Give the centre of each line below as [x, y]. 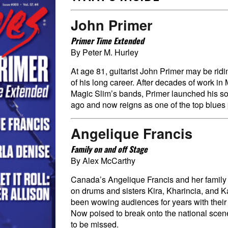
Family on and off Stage [109, 149]
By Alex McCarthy [103, 161]
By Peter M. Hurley [105, 52]
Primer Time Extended [107, 41]
